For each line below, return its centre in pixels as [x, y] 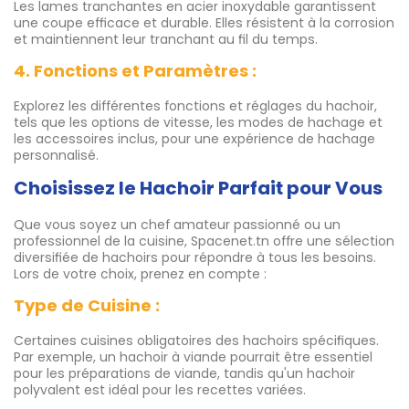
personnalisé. [56, 156]
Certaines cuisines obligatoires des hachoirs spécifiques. [196, 341]
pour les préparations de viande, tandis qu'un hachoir [184, 374]
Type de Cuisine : [87, 306]
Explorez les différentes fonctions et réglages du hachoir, [195, 106]
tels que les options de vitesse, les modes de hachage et [198, 123]
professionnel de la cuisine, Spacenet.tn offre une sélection [204, 241]
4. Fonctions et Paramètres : [135, 71]
